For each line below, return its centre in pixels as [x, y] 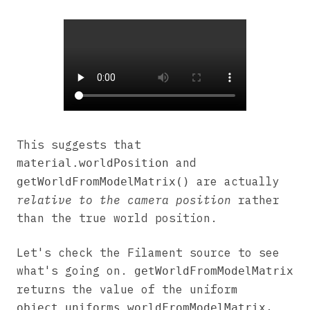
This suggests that [79, 144]
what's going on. [75, 270]
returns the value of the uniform [127, 289]
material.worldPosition [93, 163]
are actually [235, 181]
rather [255, 200]
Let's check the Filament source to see [148, 252]
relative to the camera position [124, 200]
